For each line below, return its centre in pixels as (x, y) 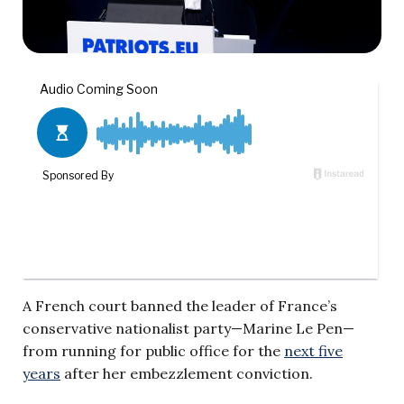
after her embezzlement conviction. (188, 373)
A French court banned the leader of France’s (180, 305)
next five (313, 350)
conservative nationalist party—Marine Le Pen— (188, 328)
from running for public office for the (153, 350)
